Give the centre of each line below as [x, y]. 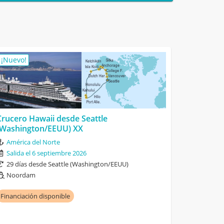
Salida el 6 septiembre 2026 [47, 153]
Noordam [21, 175]
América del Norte [33, 142]
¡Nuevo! [14, 59]
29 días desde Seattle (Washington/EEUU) [68, 164]
